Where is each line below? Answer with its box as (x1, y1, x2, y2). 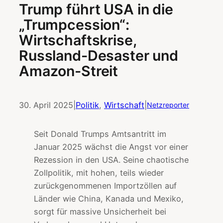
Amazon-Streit (19, 62, 118, 80)
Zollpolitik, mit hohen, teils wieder (34, 168, 164, 178)
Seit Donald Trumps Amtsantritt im (34, 129, 166, 139)
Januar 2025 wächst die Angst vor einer (34, 142, 188, 152)
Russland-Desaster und (19, 46, 179, 64)
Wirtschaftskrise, (19, 31, 136, 49)
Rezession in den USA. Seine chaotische (34, 155, 189, 165)
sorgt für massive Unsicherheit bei (34, 207, 166, 217)
